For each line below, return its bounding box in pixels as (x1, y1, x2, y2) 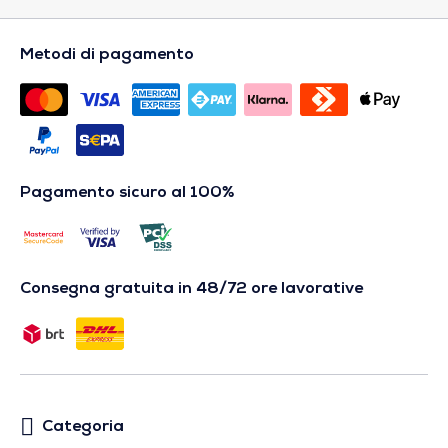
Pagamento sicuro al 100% (20, 184, 234, 201)
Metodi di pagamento (20, 47, 194, 64)
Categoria (42, 419, 124, 435)
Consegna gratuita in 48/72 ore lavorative (20, 281, 363, 298)
